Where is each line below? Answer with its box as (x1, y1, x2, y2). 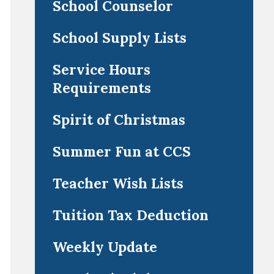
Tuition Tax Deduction (52, 206, 209, 224)
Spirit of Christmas (52, 111, 185, 128)
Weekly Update (52, 238, 157, 256)
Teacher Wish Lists (52, 174, 183, 192)
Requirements (52, 79, 151, 97)
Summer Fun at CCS (52, 143, 191, 160)
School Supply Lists (52, 29, 187, 46)
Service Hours (52, 61, 150, 78)
